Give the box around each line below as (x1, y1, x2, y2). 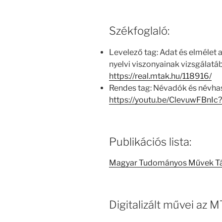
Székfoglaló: (109, 24, 169, 38)
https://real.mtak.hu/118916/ (109, 71, 212, 81)
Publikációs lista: (109, 135, 191, 148)
